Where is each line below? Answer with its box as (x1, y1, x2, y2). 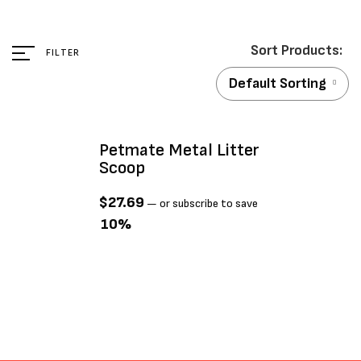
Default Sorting (229, 74, 326, 92)
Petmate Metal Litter (99, 139, 260, 161)
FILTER (46, 46, 81, 59)
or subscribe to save (157, 197, 259, 210)
